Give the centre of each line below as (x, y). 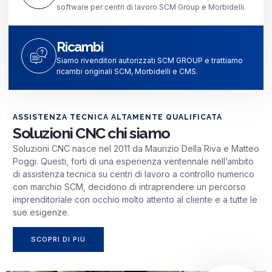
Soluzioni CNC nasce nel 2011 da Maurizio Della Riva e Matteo (136, 148)
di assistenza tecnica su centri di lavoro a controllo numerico (134, 174)
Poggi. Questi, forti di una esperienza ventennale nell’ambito (133, 161)
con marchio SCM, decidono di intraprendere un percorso (129, 186)
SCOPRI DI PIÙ (58, 239)
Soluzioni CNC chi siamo (91, 133)
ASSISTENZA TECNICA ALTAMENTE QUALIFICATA (117, 117)
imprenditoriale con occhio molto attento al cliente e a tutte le (135, 199)
